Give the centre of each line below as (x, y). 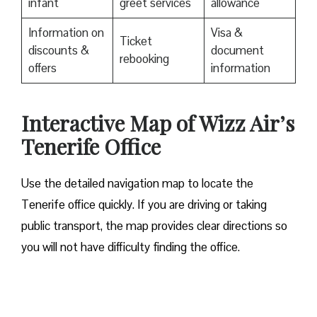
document (237, 51)
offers (42, 68)
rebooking (145, 59)
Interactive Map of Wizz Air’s (158, 123)
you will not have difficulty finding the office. (131, 247)
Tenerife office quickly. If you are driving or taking (144, 205)
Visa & (226, 33)
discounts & (58, 51)
